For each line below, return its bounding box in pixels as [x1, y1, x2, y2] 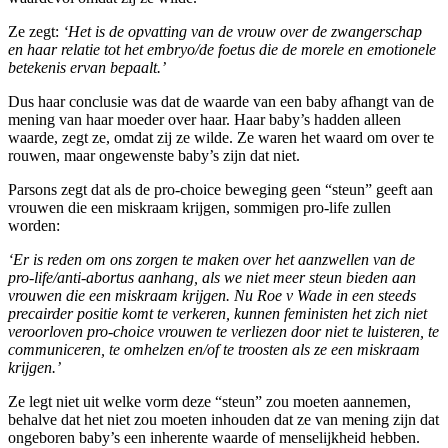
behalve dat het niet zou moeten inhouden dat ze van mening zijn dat [8, 410, 439, 428]
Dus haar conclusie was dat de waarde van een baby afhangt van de [8, 92, 434, 110]
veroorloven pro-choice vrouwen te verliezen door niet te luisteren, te [8, 322, 439, 340]
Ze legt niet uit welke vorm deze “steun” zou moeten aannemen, [8, 392, 411, 410]
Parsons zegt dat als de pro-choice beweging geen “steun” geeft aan [8, 180, 433, 198]
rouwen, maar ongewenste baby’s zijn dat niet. [8, 146, 300, 164]
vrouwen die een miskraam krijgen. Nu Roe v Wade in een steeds [8, 286, 416, 304]
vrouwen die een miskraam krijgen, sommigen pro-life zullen [8, 198, 391, 216]
